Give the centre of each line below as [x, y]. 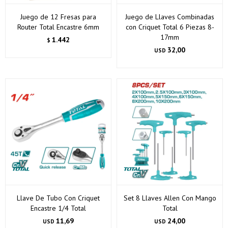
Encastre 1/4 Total [58, 208]
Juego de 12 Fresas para [58, 17]
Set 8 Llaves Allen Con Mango [170, 198]
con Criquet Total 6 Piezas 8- [170, 27]
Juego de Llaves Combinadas [170, 17]
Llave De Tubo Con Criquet [58, 198]
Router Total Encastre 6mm [58, 27]
